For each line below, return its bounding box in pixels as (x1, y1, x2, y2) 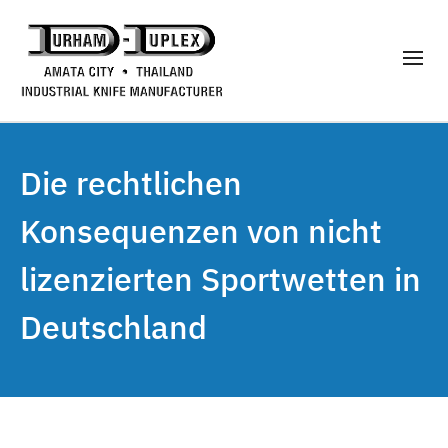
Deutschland (20, 306, 207, 349)
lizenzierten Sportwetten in (20, 258, 421, 301)
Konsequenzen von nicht (20, 210, 382, 253)
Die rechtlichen (20, 162, 242, 205)
